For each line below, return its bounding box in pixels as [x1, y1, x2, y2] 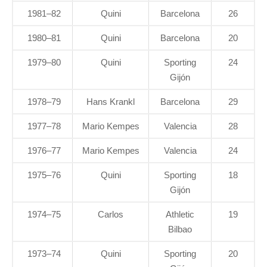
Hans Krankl [86, 97, 135, 107]
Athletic [166, 209, 194, 220]
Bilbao [168, 224, 192, 235]
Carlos [98, 209, 123, 220]
